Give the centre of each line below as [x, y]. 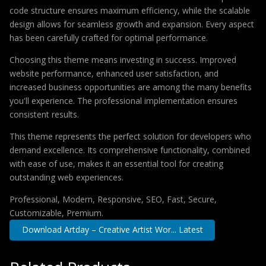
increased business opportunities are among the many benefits [131, 87]
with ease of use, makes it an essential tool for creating [116, 164]
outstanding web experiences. [66, 177]
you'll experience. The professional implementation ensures [123, 101]
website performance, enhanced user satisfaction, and [114, 73]
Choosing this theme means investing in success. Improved [123, 60]
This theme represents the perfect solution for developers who [130, 136]
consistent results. [44, 114]
